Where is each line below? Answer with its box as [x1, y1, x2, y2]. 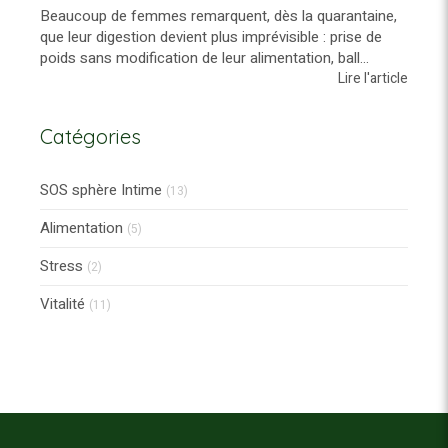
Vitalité [40, 293, 85, 316]
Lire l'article [338, 68, 408, 90]
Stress [40, 255, 83, 278]
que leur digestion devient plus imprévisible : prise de [40, 26, 382, 49]
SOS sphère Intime [40, 179, 162, 202]
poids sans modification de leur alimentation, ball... [40, 47, 369, 70]
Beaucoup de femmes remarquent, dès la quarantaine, [40, 5, 397, 28]
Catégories [40, 124, 141, 150]
